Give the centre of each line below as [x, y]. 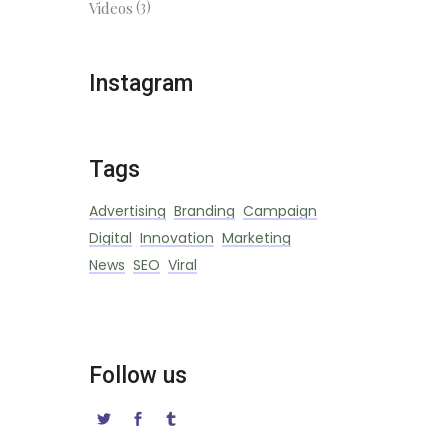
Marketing [256, 237]
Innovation [176, 237]
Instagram [140, 83]
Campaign [279, 210]
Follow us [137, 375]
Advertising [127, 210]
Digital [110, 237]
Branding [204, 210]
